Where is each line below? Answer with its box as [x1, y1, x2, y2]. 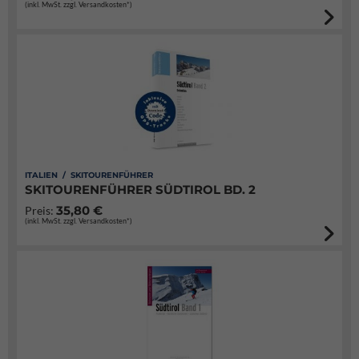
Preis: [25, 204, 56, 217]
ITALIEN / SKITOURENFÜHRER [25, 170, 153, 180]
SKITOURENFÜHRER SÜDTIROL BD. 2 [25, 182, 256, 197]
